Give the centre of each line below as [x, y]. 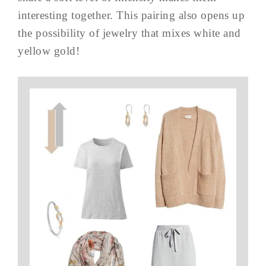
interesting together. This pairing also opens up [131, 15]
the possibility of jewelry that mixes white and [129, 33]
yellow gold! [49, 50]
